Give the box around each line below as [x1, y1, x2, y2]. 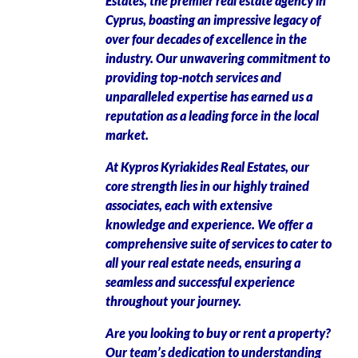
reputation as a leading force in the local [105, 108, 319, 123]
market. [105, 127, 149, 142]
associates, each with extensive [105, 197, 272, 213]
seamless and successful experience [105, 274, 295, 289]
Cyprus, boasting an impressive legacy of [105, 12, 320, 27]
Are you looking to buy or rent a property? [105, 325, 331, 340]
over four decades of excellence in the [105, 31, 307, 46]
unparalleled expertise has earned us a [105, 89, 312, 104]
